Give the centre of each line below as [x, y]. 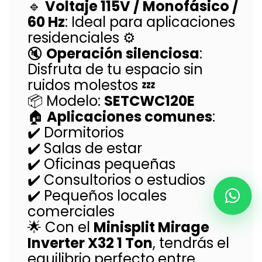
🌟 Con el [61, 227]
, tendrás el [191, 243]
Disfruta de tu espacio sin [115, 69]
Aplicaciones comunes [130, 117]
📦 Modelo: [66, 101]
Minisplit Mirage [151, 227]
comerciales [71, 211]
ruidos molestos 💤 [92, 85]
